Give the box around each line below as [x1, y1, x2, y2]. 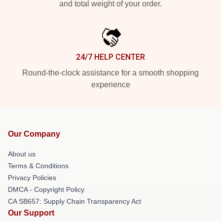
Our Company [8, 130, 60, 139]
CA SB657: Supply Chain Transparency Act [8, 197, 141, 206]
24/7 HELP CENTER [76, 52, 145, 62]
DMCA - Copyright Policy [8, 185, 84, 194]
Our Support [8, 209, 54, 218]
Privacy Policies [8, 174, 56, 182]
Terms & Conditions [8, 162, 69, 170]
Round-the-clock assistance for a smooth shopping [22, 69, 199, 77]
